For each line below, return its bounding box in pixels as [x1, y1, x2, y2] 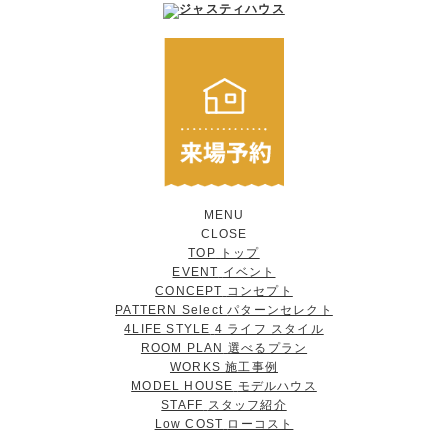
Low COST [154, 417, 224, 432]
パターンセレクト [227, 303, 333, 318]
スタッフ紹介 [207, 398, 287, 413]
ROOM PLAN [140, 341, 224, 356]
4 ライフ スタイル [214, 322, 324, 337]
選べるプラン [227, 341, 308, 356]
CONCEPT [155, 284, 223, 299]
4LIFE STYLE [124, 322, 211, 337]
